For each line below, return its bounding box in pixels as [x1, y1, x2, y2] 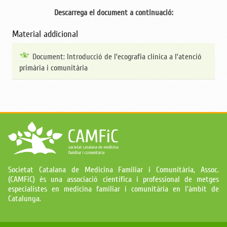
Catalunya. [8, 194, 41, 204]
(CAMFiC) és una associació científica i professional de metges [8, 174, 219, 185]
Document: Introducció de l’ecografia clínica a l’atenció [32, 51, 202, 62]
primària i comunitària [19, 62, 88, 73]
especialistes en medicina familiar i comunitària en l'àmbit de [8, 184, 219, 195]
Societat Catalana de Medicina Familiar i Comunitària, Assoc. [8, 165, 219, 175]
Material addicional [12, 28, 78, 40]
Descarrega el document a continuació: [54, 8, 173, 18]
